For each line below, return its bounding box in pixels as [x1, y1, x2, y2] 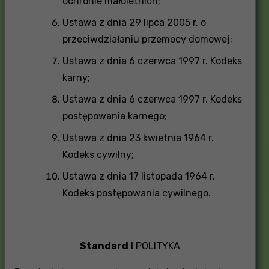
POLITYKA [133, 240, 180, 252]
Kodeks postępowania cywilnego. [62, 187, 211, 199]
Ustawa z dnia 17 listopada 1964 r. [62, 170, 215, 182]
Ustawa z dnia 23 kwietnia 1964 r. [62, 131, 214, 144]
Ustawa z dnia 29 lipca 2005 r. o [62, 16, 206, 28]
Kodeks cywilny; [62, 148, 134, 160]
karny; [62, 71, 90, 83]
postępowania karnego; [62, 110, 167, 122]
